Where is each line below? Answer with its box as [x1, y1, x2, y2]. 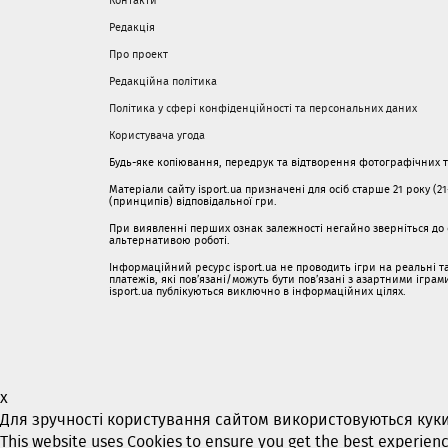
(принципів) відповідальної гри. [109, 193, 277, 209]
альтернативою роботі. [109, 232, 230, 248]
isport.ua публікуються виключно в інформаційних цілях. [109, 283, 406, 299]
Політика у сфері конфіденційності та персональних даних [109, 100, 417, 116]
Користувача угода [109, 127, 205, 143]
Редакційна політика [109, 73, 217, 89]
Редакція [109, 19, 155, 35]
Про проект [109, 46, 168, 62]
